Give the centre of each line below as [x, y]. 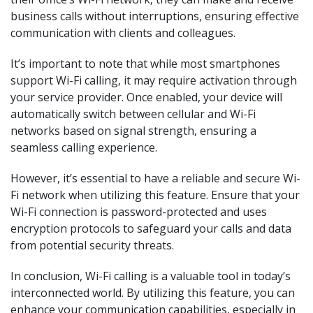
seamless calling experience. [84, 147]
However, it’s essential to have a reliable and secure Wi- [155, 178]
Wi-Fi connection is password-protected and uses [139, 212]
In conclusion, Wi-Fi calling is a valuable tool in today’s [151, 276]
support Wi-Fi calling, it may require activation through [154, 80]
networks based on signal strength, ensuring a [133, 131]
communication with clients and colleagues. [123, 33]
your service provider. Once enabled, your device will [146, 97]
